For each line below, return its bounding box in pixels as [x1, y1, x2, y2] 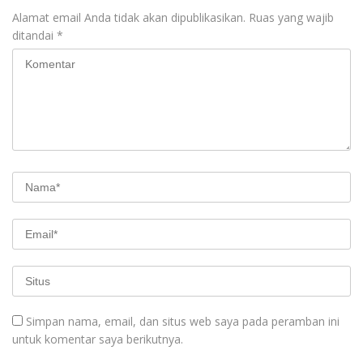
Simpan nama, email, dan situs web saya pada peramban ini [26, 314, 340, 330]
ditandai [12, 28, 57, 44]
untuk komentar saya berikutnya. [12, 331, 183, 348]
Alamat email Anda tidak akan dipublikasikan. [12, 10, 246, 26]
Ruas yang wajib [249, 10, 334, 26]
